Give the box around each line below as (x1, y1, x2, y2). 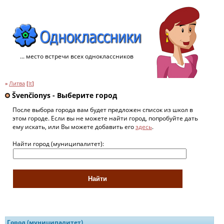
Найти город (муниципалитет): (12, 139, 104, 148)
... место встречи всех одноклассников (20, 52, 133, 60)
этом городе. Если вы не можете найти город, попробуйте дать (12, 113, 198, 122)
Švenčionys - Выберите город (10, 90, 117, 100)
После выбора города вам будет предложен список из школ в (12, 105, 193, 114)
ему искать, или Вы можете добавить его (12, 122, 135, 131)
